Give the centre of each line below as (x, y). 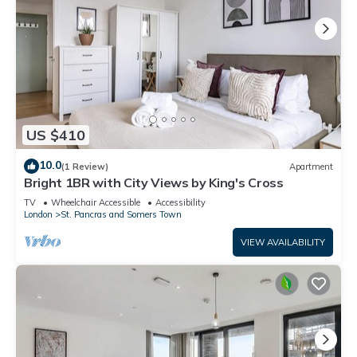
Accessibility (180, 203)
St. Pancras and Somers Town (121, 215)
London (38, 215)
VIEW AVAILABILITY (283, 243)
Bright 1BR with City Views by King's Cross (154, 183)
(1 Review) (85, 166)
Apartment (311, 166)
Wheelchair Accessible (96, 203)
